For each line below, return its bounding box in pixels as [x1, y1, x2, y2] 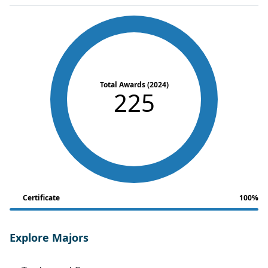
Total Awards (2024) [99, 79, 169, 90]
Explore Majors [10, 230, 89, 245]
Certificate [23, 192, 60, 203]
